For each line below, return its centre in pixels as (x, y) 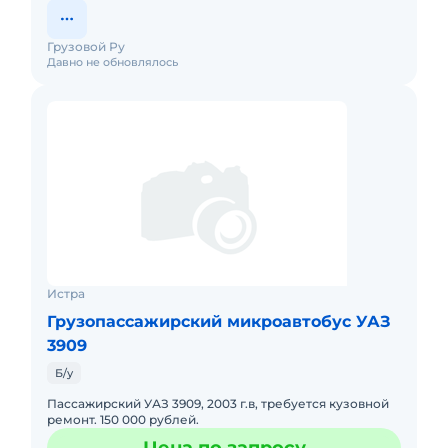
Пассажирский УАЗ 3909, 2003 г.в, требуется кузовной (218, 403)
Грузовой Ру (86, 46)
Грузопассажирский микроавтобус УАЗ (219, 321)
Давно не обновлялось (112, 62)
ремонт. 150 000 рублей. (123, 419)
